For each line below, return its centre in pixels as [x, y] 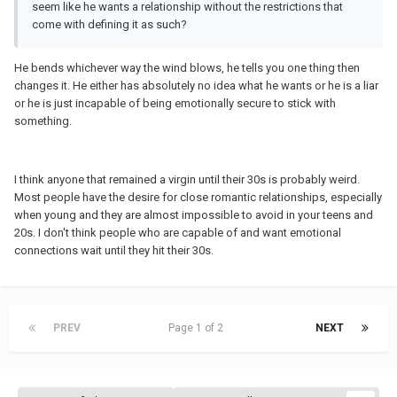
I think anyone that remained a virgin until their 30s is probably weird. [187, 179]
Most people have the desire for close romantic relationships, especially [198, 197]
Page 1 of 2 [198, 327]
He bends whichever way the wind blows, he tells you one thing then [187, 67]
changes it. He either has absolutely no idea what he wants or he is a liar [196, 85]
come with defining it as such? [109, 24]
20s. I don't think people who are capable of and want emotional [178, 232]
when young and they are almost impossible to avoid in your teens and [194, 214]
